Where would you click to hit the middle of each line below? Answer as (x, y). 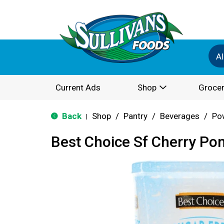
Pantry (135, 116)
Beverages (180, 116)
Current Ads (78, 87)
